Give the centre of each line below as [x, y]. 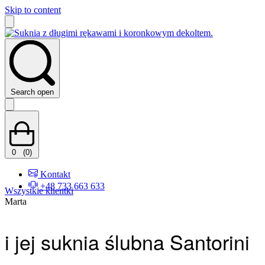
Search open [32, 92]
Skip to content [33, 10]
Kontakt [55, 174]
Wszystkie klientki [39, 190]
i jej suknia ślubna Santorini [127, 241]
